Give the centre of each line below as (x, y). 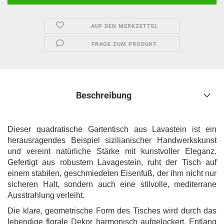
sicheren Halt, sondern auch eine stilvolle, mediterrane (112, 184)
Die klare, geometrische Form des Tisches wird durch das (112, 211)
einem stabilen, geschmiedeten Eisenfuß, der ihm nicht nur (112, 173)
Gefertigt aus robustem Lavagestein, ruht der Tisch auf (112, 162)
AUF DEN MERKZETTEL (124, 26)
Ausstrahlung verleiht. (46, 195)
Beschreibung (104, 95)
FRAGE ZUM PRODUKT (124, 44)
